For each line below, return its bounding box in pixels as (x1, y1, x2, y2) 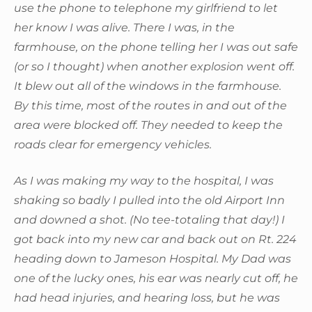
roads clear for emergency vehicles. (14, 137, 212, 151)
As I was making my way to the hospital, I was (14, 173, 274, 187)
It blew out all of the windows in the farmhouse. (14, 79, 281, 93)
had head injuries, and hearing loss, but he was (14, 290, 280, 304)
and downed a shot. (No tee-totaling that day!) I (14, 212, 285, 226)
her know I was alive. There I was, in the (14, 20, 235, 34)
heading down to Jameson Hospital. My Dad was (14, 251, 291, 265)
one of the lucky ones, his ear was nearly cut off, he (14, 271, 298, 285)
